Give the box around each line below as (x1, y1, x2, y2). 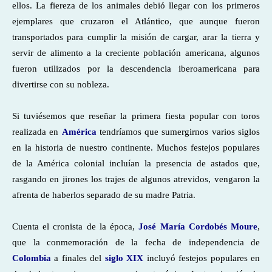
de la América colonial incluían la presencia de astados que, (12, 158, 260, 168)
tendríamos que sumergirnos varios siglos (99, 127, 260, 137)
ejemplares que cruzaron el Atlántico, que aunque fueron (12, 16, 260, 26)
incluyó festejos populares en (143, 253, 260, 263)
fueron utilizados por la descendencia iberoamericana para (12, 64, 260, 73)
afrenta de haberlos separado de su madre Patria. (12, 190, 195, 200)
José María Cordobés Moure (138, 222, 258, 231)
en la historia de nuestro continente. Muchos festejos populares (12, 143, 260, 152)
